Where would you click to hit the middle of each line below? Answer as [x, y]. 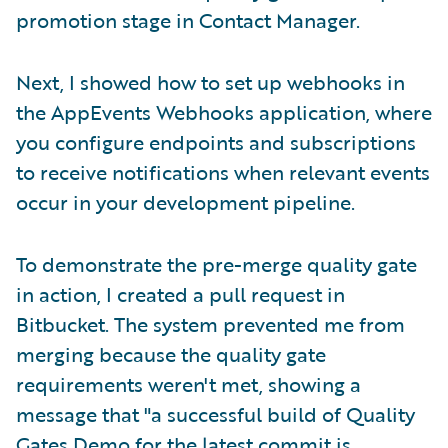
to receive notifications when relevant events [223, 172]
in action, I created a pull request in [180, 294]
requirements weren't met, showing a [188, 384]
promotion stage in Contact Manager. [188, 20]
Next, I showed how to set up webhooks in [210, 82]
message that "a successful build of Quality [215, 414]
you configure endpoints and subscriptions [216, 142]
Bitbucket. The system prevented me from [210, 324]
